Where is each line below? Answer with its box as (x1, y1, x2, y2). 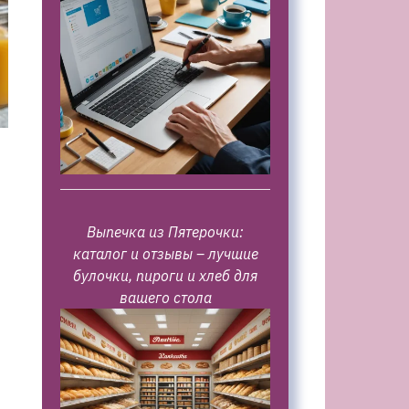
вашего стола (119, 288, 212, 307)
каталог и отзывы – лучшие (72, 245, 258, 263)
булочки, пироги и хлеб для (73, 267, 257, 285)
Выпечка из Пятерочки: (87, 223, 244, 241)
